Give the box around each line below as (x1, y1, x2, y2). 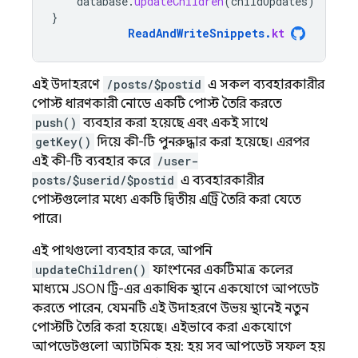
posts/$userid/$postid (32, 173, 174, 188)
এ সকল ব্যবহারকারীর (205, 77, 324, 93)
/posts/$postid (106, 77, 201, 92)
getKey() (35, 134, 91, 149)
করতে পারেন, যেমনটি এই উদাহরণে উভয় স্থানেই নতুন (32, 300, 308, 316)
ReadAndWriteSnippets (128, 26, 265, 41)
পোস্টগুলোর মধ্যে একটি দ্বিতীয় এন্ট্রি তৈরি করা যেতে (32, 192, 301, 208)
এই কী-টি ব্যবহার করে (32, 153, 153, 169)
